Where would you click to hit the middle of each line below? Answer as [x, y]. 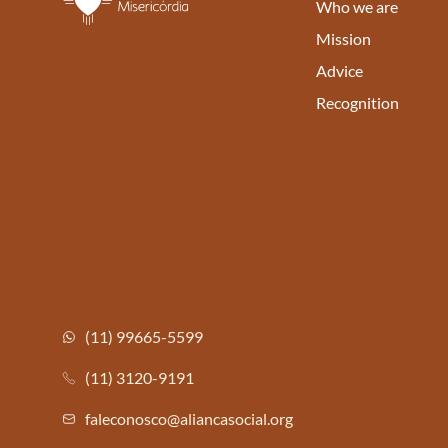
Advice [339, 70]
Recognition [357, 102]
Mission [343, 38]
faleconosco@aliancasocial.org [188, 418]
